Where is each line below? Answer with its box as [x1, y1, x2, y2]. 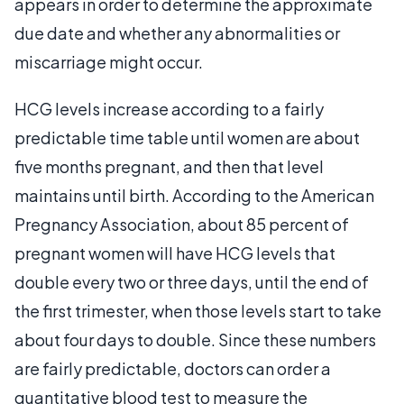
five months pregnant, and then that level [14, 156, 324, 177]
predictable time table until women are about [14, 127, 360, 148]
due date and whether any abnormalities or [14, 23, 340, 43]
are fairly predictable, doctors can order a [14, 358, 331, 379]
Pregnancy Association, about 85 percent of [14, 214, 349, 234]
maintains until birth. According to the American [14, 185, 374, 206]
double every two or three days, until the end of [14, 271, 369, 292]
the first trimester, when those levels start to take [14, 300, 381, 321]
